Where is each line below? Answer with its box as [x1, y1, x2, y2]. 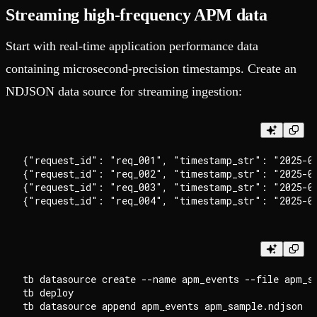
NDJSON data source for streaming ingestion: [6, 83, 242, 98]
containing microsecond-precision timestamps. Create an [6, 61, 296, 76]
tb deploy [23, 285, 74, 299]
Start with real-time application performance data [6, 38, 258, 53]
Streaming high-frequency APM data [6, 5, 267, 24]
